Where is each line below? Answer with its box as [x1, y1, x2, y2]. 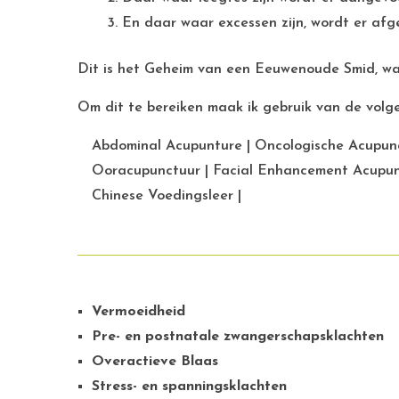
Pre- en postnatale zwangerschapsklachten [92, 330, 384, 344]
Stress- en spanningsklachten [92, 379, 287, 394]
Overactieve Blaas [92, 354, 218, 369]
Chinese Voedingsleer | [92, 189, 241, 203]
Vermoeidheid [92, 305, 185, 319]
